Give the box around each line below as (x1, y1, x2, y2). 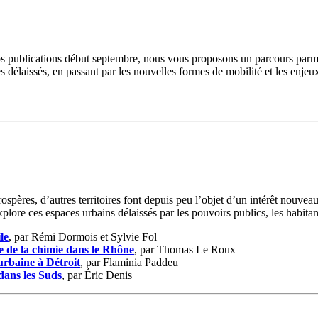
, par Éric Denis (62, 268, 132, 281)
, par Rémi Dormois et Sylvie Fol (9, 230, 157, 243)
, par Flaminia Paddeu (80, 256, 178, 268)
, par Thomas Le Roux (134, 243, 236, 256)
